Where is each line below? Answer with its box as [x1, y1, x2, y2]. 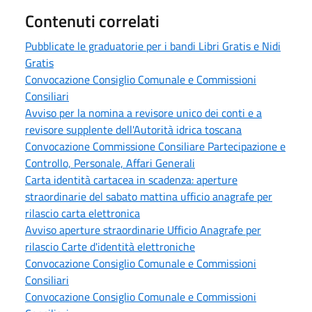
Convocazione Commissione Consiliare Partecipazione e [25, 137, 286, 155]
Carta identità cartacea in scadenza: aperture [25, 171, 237, 188]
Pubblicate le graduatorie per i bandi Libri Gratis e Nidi [25, 37, 281, 54]
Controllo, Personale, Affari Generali [25, 154, 195, 171]
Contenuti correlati [25, 8, 159, 33]
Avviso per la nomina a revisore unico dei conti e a [25, 104, 262, 121]
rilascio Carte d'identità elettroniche [25, 237, 195, 255]
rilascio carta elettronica [25, 204, 140, 221]
